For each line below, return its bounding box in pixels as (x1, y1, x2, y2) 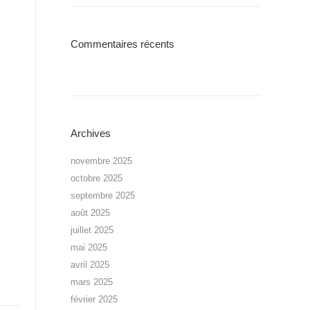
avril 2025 (71, 259, 109, 270)
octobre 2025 (71, 173, 122, 183)
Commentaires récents (71, 38, 174, 50)
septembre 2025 (71, 190, 135, 201)
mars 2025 (71, 277, 113, 287)
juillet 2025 (71, 225, 113, 235)
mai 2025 (71, 242, 107, 253)
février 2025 (71, 294, 118, 304)
